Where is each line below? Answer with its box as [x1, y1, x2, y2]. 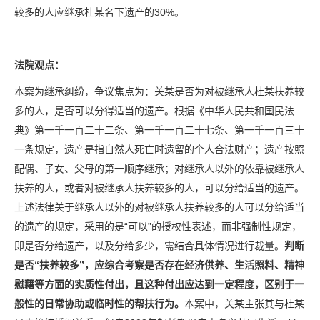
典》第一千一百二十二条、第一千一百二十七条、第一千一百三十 [14, 124, 304, 136]
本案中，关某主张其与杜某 [184, 298, 304, 309]
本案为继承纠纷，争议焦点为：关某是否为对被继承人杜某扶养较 [14, 86, 304, 97]
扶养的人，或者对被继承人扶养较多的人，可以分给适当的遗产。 [14, 182, 304, 194]
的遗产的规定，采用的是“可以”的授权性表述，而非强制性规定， [14, 221, 301, 232]
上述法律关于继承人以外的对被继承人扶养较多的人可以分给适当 [14, 201, 304, 213]
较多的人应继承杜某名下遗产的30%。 [14, 6, 184, 18]
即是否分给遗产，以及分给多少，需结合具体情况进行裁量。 [14, 240, 284, 251]
